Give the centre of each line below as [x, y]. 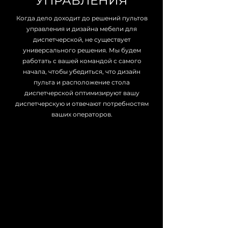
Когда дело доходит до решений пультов [82, 18]
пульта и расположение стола [82, 82]
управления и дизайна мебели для [82, 29]
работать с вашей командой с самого [82, 61]
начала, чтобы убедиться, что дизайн [82, 72]
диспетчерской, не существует [82, 39]
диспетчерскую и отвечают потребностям [82, 104]
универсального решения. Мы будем [82, 50]
